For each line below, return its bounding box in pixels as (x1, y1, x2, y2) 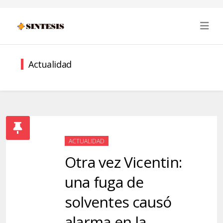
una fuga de (65, 172, 144, 192)
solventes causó (65, 192, 172, 212)
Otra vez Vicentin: (65, 152, 182, 172)
